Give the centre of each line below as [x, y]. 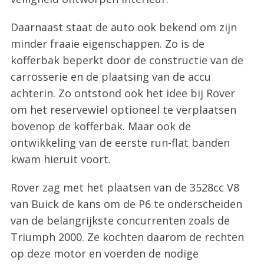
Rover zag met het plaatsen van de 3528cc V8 [125, 188]
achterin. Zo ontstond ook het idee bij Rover [123, 93]
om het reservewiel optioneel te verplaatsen [123, 110]
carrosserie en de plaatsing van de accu [110, 77]
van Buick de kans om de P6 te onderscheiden [126, 204]
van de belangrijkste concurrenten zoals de [120, 221]
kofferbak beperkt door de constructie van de [127, 60]
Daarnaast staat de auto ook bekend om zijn [123, 27]
